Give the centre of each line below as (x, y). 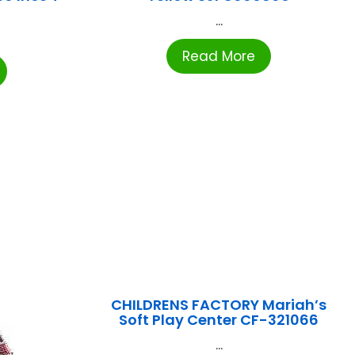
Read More (219, 57)
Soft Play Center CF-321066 (219, 320)
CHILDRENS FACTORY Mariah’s (219, 305)
